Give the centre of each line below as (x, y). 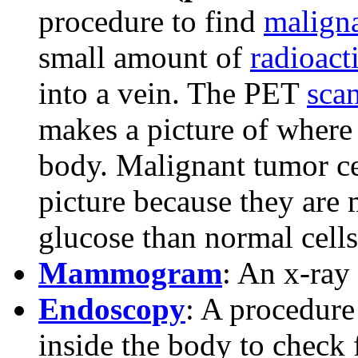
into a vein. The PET (173, 93)
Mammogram (130, 273)
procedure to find (151, 22)
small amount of (144, 58)
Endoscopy (112, 309)
